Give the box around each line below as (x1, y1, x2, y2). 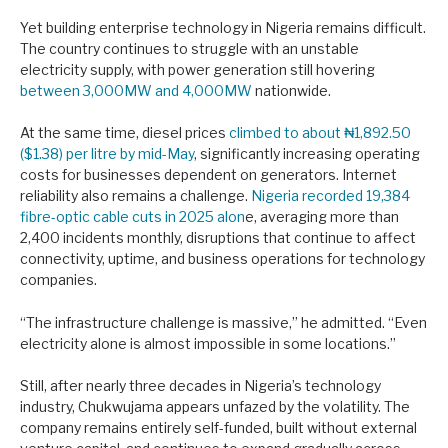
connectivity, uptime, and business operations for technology (20, 250, 425, 268)
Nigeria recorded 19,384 (251, 187, 410, 205)
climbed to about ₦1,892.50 (229, 124, 411, 142)
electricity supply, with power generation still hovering (20, 60, 375, 78)
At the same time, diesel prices (20, 124, 229, 142)
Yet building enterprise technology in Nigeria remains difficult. (20, 18, 426, 36)
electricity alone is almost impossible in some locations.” (20, 334, 396, 352)
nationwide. (252, 81, 334, 99)
